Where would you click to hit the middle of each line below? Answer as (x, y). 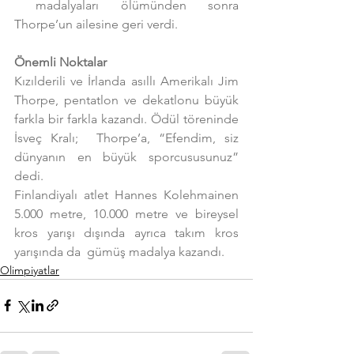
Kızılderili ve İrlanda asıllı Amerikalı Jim (126, 81)
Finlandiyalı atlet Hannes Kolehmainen (126, 194)
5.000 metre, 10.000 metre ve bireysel (126, 213)
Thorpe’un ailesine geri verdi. (96, 24)
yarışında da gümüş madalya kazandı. (119, 251)
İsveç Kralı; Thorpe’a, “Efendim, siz (126, 137)
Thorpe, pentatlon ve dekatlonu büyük (126, 100)
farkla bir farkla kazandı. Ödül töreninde (126, 119)
